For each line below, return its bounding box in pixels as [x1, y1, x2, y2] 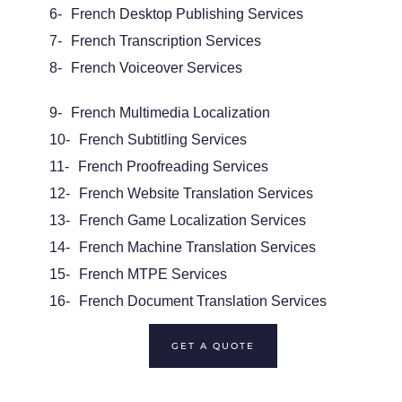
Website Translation [127, 186, 254, 202]
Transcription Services [118, 33, 261, 49]
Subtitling [127, 132, 188, 148]
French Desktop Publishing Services [70, 6, 303, 22]
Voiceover [118, 60, 183, 76]
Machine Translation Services [127, 240, 316, 256]
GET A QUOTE [170, 340, 255, 353]
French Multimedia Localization [70, 105, 270, 121]
